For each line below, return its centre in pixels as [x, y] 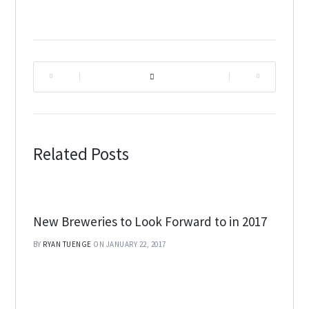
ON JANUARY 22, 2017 [130, 244]
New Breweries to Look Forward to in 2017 [150, 221]
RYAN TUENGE [67, 244]
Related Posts [81, 153]
